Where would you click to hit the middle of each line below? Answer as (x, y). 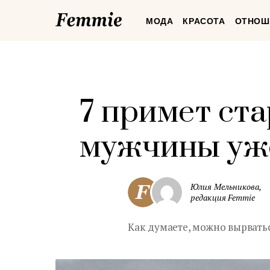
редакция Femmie (223, 197)
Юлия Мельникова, (226, 187)
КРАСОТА (204, 21)
